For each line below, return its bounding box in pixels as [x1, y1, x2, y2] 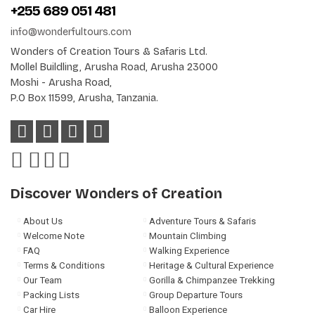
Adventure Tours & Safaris [149, 215, 257, 226]
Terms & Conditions [23, 259, 105, 271]
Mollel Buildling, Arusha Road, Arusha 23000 [11, 60, 218, 73]
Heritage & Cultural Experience [149, 259, 274, 271]
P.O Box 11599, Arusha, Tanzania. [11, 91, 158, 104]
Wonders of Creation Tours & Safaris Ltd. [11, 45, 207, 58]
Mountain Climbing [149, 230, 227, 241]
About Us [23, 215, 63, 226]
